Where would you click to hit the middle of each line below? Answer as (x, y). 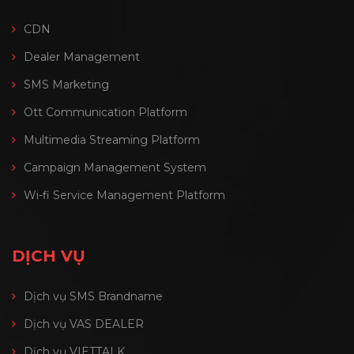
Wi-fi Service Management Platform (124, 196)
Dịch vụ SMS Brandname (93, 297)
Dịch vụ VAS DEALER (84, 324)
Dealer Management (82, 57)
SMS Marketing (66, 85)
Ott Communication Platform (105, 113)
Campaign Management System (115, 168)
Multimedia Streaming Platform (112, 140)
